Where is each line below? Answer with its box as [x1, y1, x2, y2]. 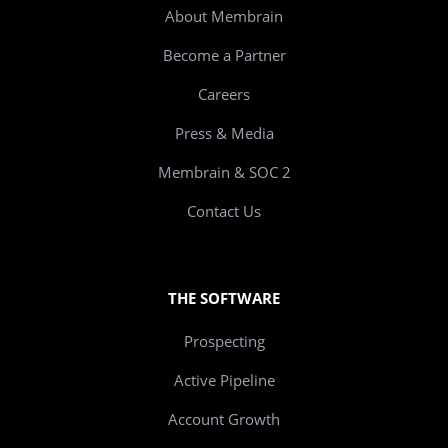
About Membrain [165, 6, 283, 27]
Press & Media [174, 123, 274, 144]
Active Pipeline [173, 369, 275, 390]
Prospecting [183, 330, 265, 351]
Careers [198, 84, 250, 105]
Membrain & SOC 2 [157, 162, 291, 183]
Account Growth [168, 408, 280, 429]
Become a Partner [162, 45, 286, 66]
